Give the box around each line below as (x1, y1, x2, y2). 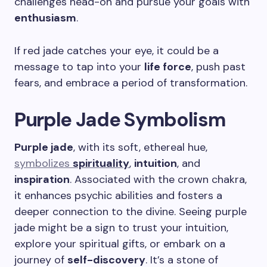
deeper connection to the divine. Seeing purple (14, 204, 247, 219)
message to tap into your (14, 60, 144, 74)
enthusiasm (14, 11, 76, 25)
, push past (191, 60, 246, 74)
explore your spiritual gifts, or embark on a (14, 237, 225, 251)
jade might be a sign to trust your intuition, (14, 221, 228, 235)
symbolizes (14, 156, 73, 170)
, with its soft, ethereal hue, (73, 140, 207, 154)
